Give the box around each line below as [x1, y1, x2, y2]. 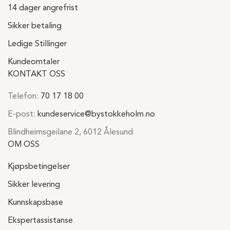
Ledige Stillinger [8, 40, 67, 48]
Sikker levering [8, 181, 60, 189]
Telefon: [8, 92, 41, 101]
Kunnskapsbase [8, 199, 63, 207]
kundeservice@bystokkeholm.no [37, 110, 155, 119]
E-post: [8, 110, 37, 119]
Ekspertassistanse [8, 217, 73, 225]
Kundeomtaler [8, 58, 60, 66]
